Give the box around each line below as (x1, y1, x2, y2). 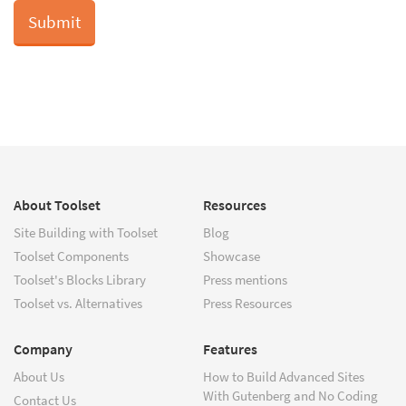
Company (14, 340, 72, 359)
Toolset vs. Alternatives (14, 295, 142, 313)
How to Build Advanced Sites (203, 368, 364, 386)
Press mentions (203, 271, 287, 289)
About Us (14, 368, 64, 386)
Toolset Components (14, 247, 129, 266)
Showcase (203, 247, 260, 266)
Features (203, 340, 257, 359)
